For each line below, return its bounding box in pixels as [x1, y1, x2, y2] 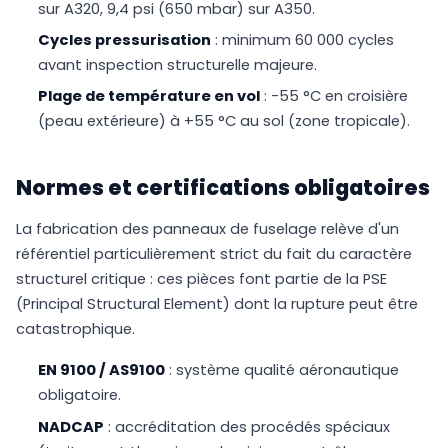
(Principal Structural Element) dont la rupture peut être [16, 294, 418, 315]
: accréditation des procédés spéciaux [104, 416, 391, 437]
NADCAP [38, 416, 105, 437]
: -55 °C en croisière [260, 86, 409, 107]
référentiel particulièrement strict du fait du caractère [16, 244, 412, 265]
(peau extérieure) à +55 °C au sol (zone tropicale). [38, 111, 411, 132]
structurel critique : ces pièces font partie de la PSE [16, 269, 387, 290]
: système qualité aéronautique [165, 360, 400, 381]
